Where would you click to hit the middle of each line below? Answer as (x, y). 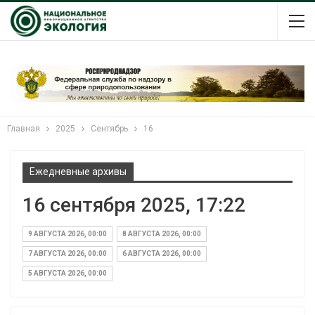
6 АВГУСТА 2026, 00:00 (162, 253)
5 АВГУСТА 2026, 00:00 (67, 273)
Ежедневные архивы (78, 171)
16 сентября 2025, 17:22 (134, 205)
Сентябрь (109, 128)
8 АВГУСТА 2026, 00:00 (162, 233)
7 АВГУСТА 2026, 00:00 (67, 253)
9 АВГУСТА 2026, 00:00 (67, 233)
